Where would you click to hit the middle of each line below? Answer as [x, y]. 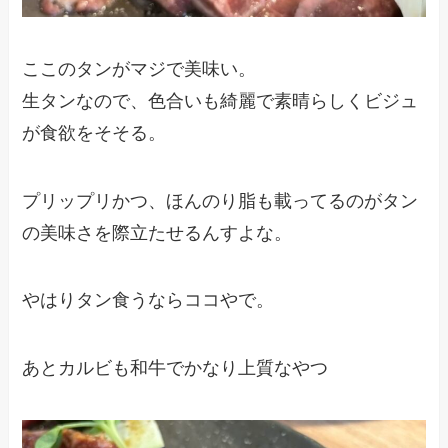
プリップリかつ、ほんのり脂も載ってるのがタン [220, 200]
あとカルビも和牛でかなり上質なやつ [175, 368]
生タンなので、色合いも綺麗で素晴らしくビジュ [220, 100]
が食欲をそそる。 [94, 132]
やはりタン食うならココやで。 [148, 300]
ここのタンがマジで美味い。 [139, 68]
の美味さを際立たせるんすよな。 [157, 232]
